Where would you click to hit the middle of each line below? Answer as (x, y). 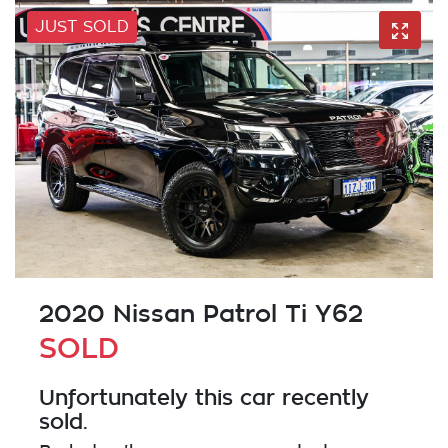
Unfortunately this (139, 397)
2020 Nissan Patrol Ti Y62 (201, 314)
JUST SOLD (82, 27)
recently (322, 397)
